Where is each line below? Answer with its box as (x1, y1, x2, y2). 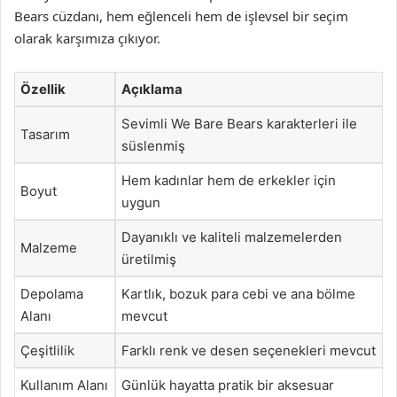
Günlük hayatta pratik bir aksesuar (121, 377, 334, 393)
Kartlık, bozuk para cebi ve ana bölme (121, 285, 355, 302)
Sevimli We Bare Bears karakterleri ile (121, 115, 357, 132)
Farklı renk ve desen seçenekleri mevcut (121, 342, 376, 359)
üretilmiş (121, 251, 176, 268)
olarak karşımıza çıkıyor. (14, 29, 160, 47)
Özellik (20, 81, 66, 97)
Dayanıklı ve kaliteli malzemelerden (121, 229, 342, 245)
